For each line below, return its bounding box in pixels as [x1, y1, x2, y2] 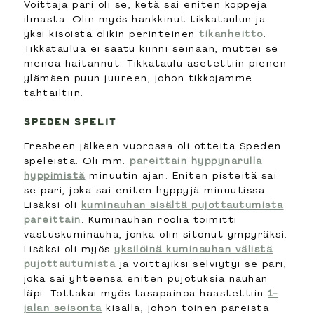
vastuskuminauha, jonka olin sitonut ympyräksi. [23, 227, 288, 240]
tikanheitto [199, 27, 264, 40]
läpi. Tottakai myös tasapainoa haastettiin [23, 286, 268, 299]
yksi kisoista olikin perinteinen [23, 27, 200, 40]
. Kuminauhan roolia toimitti [81, 212, 238, 226]
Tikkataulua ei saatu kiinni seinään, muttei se [23, 41, 279, 55]
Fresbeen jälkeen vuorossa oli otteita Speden [23, 139, 282, 152]
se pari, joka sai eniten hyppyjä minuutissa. [23, 183, 268, 196]
